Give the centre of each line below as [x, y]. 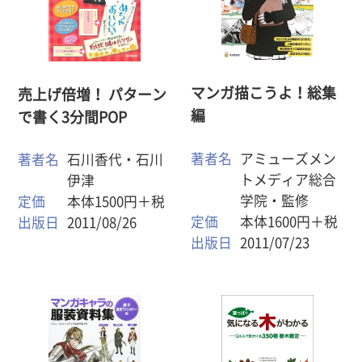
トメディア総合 [288, 180]
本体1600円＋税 [288, 222]
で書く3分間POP [73, 117]
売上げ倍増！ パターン [93, 94]
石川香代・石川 [116, 160]
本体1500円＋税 [116, 202]
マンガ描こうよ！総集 [264, 93]
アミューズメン [288, 159]
